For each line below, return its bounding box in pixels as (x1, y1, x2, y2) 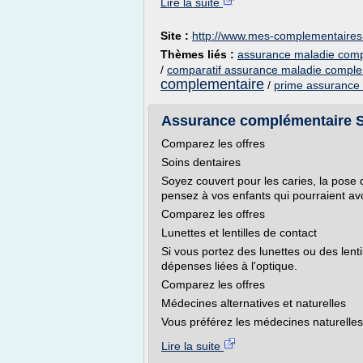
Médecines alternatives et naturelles (161, 297, 346, 310)
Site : (160, 29, 192, 42)
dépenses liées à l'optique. (161, 259, 297, 272)
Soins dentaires (161, 156, 241, 169)
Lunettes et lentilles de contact (161, 226, 317, 239)
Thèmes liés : (160, 48, 237, 61)
